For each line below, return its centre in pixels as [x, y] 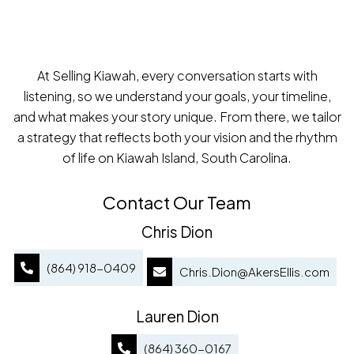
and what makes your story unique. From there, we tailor [177, 117]
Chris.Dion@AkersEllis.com [254, 271]
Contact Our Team [177, 202]
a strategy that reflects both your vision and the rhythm [177, 137]
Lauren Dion [177, 316]
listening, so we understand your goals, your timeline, [177, 96]
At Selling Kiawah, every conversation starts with [177, 75]
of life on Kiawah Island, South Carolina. [177, 158]
